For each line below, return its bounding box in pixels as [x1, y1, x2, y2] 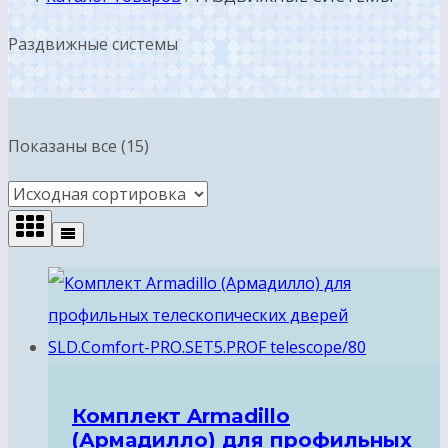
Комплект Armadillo [72, 403, 290, 428]
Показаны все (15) [8, 135, 149, 158]
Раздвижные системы [8, 32, 178, 55]
